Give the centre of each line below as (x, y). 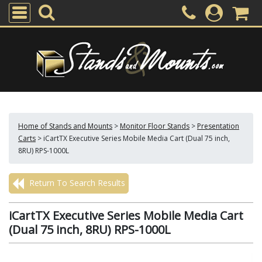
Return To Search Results (76, 183)
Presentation (218, 126)
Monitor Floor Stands (155, 126)
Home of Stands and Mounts (65, 126)
